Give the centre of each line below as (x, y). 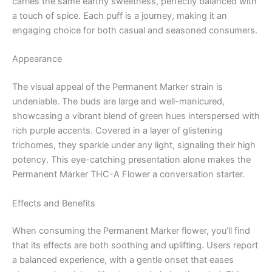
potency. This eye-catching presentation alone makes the (131, 160)
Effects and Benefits (54, 203)
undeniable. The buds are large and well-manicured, (118, 102)
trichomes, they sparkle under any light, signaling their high (134, 145)
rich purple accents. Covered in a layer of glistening (117, 131)
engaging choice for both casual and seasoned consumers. (135, 31)
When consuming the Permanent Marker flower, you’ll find (131, 231)
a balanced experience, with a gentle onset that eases (123, 260)
